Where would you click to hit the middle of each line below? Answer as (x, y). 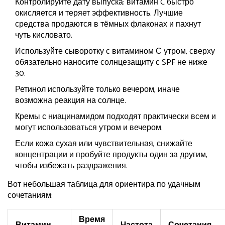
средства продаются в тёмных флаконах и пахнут (108, 25)
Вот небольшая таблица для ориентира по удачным (104, 185)
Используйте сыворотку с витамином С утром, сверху (115, 52)
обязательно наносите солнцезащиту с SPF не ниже (111, 63)
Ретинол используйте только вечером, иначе (97, 90)
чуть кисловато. (44, 36)
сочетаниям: (30, 196)
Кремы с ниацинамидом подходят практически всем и (116, 117)
